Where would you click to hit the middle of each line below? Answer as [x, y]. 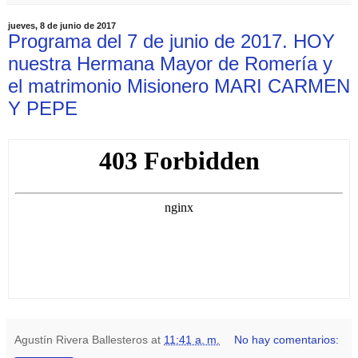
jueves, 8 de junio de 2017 [62, 25]
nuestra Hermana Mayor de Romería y [170, 63]
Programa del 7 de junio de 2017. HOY [171, 41]
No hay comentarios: [287, 339]
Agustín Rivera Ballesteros [81, 339]
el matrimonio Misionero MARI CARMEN [179, 86]
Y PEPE [43, 108]
